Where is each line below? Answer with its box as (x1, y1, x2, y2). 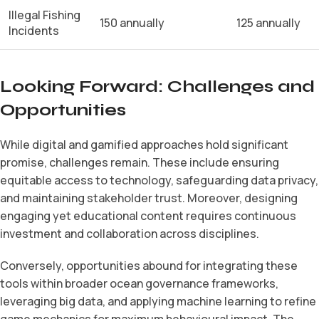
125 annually (236, 14, 300, 31)
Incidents (9, 22, 59, 38)
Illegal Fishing (9, 6, 80, 23)
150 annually (100, 14, 164, 31)
